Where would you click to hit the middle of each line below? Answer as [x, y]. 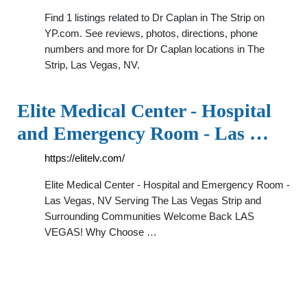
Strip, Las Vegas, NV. [92, 65]
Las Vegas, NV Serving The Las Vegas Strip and [153, 200]
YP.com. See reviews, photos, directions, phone [151, 33]
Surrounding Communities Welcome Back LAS [149, 216]
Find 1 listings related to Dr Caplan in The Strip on [155, 17]
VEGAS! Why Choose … [101, 232]
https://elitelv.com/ [85, 158]
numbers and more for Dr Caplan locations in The [155, 49]
